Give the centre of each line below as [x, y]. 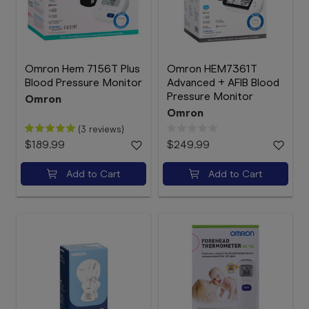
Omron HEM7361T [212, 69]
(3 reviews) [101, 129]
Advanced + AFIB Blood [223, 82]
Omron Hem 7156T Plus [82, 69]
